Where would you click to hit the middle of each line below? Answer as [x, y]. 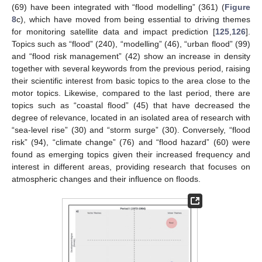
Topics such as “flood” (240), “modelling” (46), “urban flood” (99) [131, 44]
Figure [237, 7]
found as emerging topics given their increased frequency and [131, 154]
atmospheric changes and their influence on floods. [106, 179]
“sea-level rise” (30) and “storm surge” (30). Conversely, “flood [131, 130]
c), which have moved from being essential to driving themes [133, 19]
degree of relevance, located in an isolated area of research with [131, 117]
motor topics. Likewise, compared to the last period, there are [131, 93]
